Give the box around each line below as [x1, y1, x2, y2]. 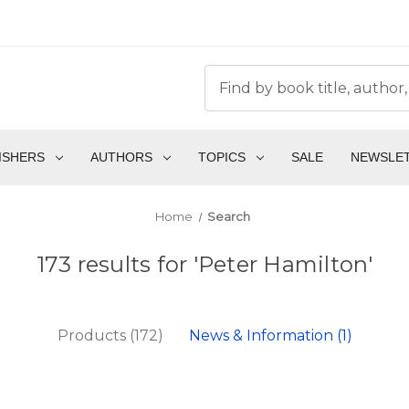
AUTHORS [89, 150, 152, 165]
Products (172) [57, 327, 163, 345]
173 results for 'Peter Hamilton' [36, 251, 373, 278]
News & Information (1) [188, 327, 352, 345]
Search [207, 209, 251, 225]
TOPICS [197, 150, 246, 165]
